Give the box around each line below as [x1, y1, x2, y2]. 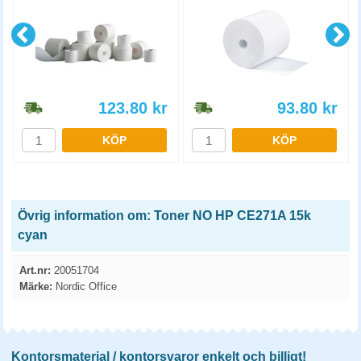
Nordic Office [52, 280, 117, 293]
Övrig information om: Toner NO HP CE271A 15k [18, 209, 311, 222]
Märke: [19, 280, 52, 293]
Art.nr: [19, 264, 51, 276]
